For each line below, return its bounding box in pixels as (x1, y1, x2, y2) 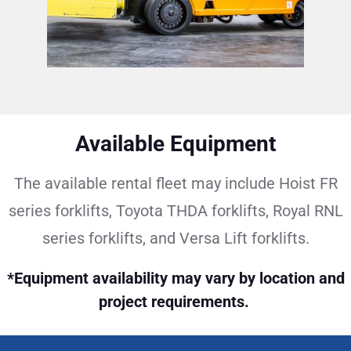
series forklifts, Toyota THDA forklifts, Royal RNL (8, 201, 343, 220)
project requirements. (99, 292, 249, 311)
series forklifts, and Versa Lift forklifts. (42, 229, 309, 248)
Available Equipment (75, 131, 276, 157)
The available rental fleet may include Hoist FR (13, 174, 338, 193)
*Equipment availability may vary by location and (6, 269, 345, 288)
